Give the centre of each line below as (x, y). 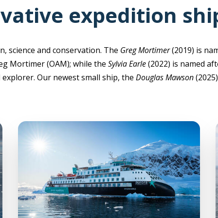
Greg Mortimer (145, 50)
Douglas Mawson (166, 77)
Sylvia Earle (128, 64)
